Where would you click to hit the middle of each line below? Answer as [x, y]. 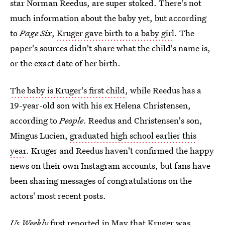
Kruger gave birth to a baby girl [116, 33]
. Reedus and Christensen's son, [143, 120]
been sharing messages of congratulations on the [101, 181]
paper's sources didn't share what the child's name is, [110, 48]
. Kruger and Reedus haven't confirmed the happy [120, 150]
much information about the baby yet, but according [108, 18]
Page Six [36, 33]
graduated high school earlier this [133, 135]
